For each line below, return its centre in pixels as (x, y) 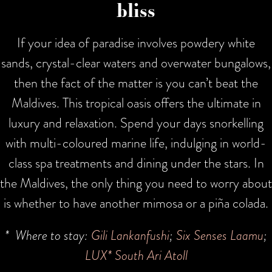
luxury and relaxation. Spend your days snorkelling (136, 123)
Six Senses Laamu (220, 235)
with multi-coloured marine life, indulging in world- (136, 143)
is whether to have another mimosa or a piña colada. (136, 203)
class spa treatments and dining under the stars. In (136, 163)
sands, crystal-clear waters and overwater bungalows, (136, 63)
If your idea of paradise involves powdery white (136, 42)
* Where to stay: (48, 235)
